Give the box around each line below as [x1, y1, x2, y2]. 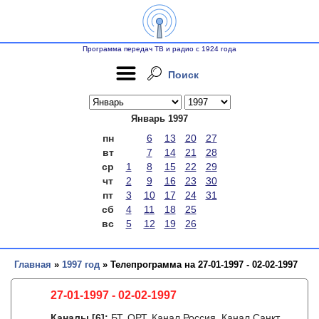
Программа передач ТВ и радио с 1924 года [83, 45, 236, 53]
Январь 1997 [131, 113, 188, 124]
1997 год [62, 259, 100, 270]
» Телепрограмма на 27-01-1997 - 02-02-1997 [100, 259, 298, 270]
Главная [14, 259, 51, 270]
